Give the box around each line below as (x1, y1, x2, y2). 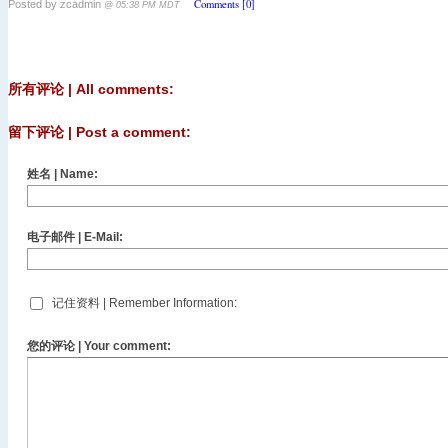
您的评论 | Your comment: (27, 339, 171, 354)
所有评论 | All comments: (8, 82, 174, 98)
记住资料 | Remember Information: (52, 296, 237, 311)
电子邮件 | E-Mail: (27, 230, 123, 245)
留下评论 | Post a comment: (8, 125, 191, 141)
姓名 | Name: (27, 167, 98, 182)
